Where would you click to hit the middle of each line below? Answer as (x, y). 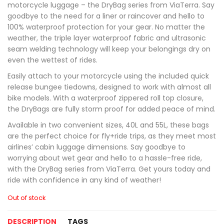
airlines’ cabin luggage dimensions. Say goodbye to (96, 147)
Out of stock (26, 198)
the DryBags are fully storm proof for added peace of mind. (111, 109)
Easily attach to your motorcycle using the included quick (108, 76)
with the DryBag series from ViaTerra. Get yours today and (109, 169)
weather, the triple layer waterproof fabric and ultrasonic (107, 38)
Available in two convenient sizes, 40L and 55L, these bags (108, 125)
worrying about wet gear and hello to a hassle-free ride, (105, 158)
